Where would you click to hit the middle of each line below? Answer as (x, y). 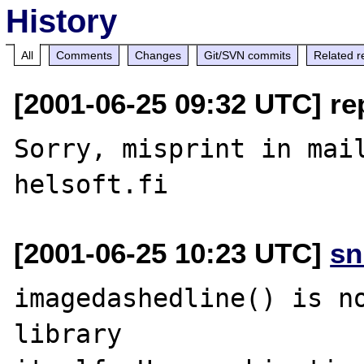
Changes (158, 55)
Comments (84, 55)
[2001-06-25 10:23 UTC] (172, 253)
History (62, 21)
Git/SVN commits (248, 55)
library (68, 334)
